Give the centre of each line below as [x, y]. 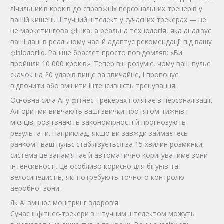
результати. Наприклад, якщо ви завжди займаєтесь [99, 133]
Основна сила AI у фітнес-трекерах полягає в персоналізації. [112, 100]
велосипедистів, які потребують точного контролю [98, 177]
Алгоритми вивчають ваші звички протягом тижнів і [99, 111]
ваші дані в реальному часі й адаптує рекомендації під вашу [111, 42]
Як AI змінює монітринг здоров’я [65, 203]
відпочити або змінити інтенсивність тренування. [94, 86]
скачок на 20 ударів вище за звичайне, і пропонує [95, 75]
